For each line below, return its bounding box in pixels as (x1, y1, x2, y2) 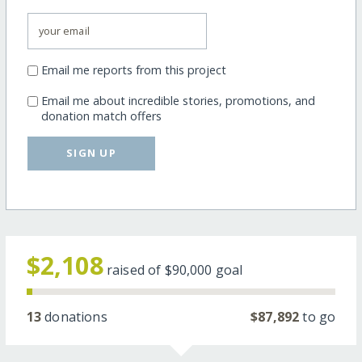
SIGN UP (66, 145, 117, 161)
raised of (106, 261, 165, 280)
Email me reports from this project (40, 61, 226, 78)
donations (41, 308, 107, 326)
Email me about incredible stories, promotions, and (40, 92, 315, 108)
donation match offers (40, 107, 162, 124)
